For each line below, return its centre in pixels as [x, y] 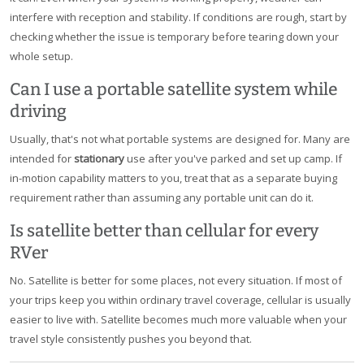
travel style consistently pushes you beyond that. [131, 339]
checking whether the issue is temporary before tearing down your [174, 37]
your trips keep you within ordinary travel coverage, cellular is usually [180, 300]
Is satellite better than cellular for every [164, 231]
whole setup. [41, 56]
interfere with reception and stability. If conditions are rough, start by [178, 17]
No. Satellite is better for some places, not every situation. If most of [176, 281]
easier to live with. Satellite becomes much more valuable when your [178, 320]
